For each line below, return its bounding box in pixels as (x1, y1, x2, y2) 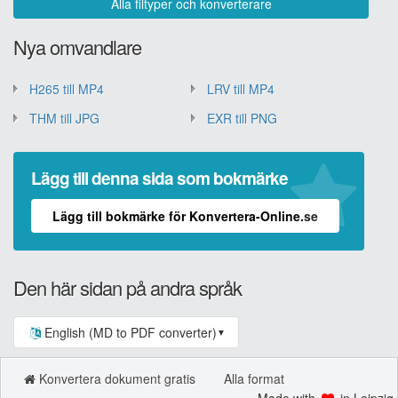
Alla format (223, 369, 284, 387)
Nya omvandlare (13, 32, 141, 60)
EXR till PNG (207, 108, 277, 127)
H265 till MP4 (29, 79, 104, 98)
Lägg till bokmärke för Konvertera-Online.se (52, 206, 318, 225)
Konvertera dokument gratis (38, 369, 195, 387)
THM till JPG (29, 108, 99, 127)
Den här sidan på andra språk (13, 273, 242, 301)
